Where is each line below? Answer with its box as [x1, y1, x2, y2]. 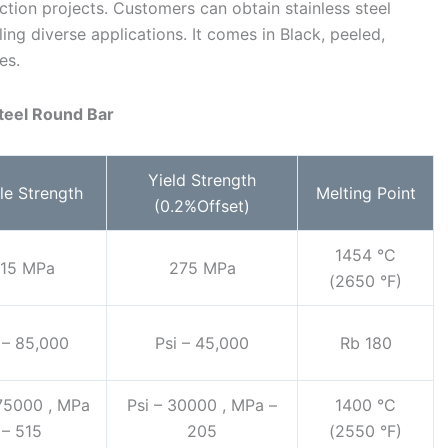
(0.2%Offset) [154, 196, 250, 217]
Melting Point [315, 183, 416, 204]
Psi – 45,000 [155, 333, 249, 354]
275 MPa [168, 258, 236, 279]
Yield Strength [148, 170, 256, 191]
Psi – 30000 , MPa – [127, 395, 277, 416]
